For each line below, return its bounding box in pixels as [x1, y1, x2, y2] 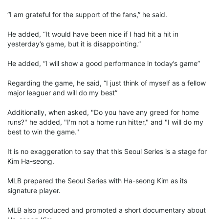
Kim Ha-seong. [7, 156, 54, 165]
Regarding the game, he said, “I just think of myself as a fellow [7, 78, 206, 87]
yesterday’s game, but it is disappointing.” [7, 39, 141, 48]
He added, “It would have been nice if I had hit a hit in [7, 29, 178, 38]
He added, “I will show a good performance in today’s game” [7, 59, 200, 67]
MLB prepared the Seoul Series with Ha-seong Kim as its [7, 176, 187, 185]
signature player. [7, 186, 61, 195]
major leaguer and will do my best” [7, 88, 117, 97]
